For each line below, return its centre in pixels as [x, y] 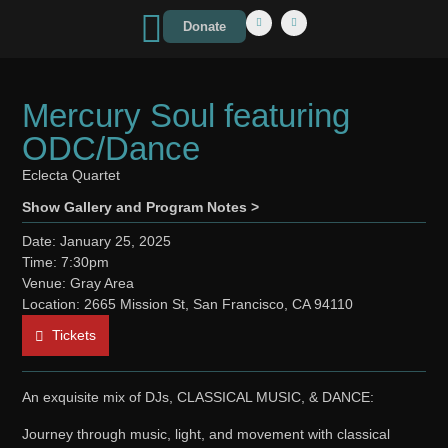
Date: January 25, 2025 [97, 241]
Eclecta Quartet [71, 175]
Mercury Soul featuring [186, 116]
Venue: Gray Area [78, 283]
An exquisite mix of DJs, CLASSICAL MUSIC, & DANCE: [198, 397]
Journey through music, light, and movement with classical [206, 434]
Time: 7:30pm [66, 262]
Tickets [74, 335]
